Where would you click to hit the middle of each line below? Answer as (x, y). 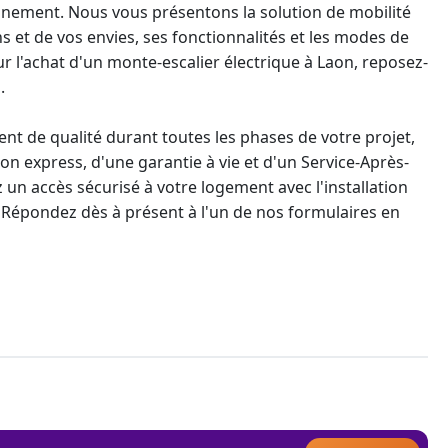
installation (366, 187)
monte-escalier (163, 62)
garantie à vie (189, 162)
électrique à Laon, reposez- (324, 62)
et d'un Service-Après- (324, 162)
